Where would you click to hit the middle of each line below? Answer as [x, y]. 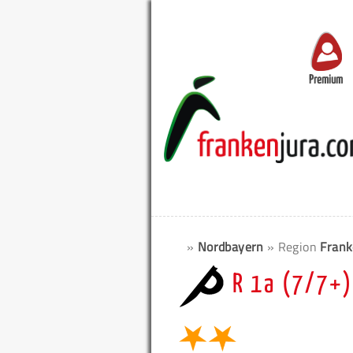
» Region [294, 247]
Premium [326, 80]
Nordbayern [230, 247]
